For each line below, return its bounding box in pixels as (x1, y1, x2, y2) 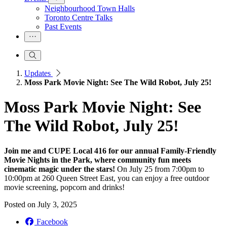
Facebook (36, 217, 68, 226)
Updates (24, 69, 53, 78)
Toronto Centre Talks (45, 13, 112, 22)
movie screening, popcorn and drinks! (4, 182, 125, 192)
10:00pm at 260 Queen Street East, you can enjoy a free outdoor (4, 173, 209, 182)
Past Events (45, 22, 82, 31)
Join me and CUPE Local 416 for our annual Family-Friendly (4, 146, 216, 155)
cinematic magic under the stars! (4, 164, 115, 173)
